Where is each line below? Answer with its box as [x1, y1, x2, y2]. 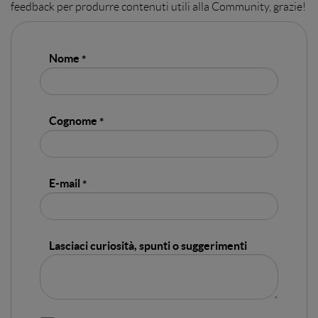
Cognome [49, 114, 97, 128]
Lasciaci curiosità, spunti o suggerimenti [49, 239, 247, 253]
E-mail [49, 177, 80, 190]
